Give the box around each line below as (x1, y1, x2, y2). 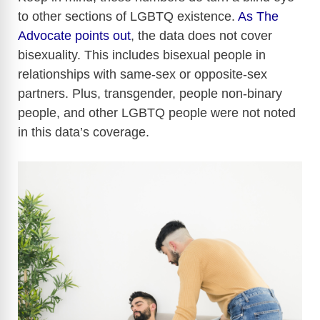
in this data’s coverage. (18, 125, 149, 140)
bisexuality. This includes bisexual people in (18, 48, 266, 63)
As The (238, 9, 279, 24)
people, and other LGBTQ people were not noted (18, 106, 296, 121)
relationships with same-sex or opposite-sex (18, 67, 267, 82)
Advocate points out (18, 29, 131, 44)
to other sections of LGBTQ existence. (18, 9, 238, 24)
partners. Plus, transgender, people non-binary (18, 86, 282, 101)
